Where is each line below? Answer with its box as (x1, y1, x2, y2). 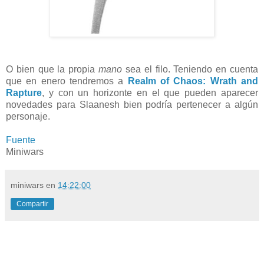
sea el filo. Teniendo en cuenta (122, 64, 259, 74)
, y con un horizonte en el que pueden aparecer (42, 87, 258, 98)
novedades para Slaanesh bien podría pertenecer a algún (6, 99, 258, 110)
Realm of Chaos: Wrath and (127, 75, 259, 86)
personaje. (6, 111, 52, 121)
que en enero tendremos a (6, 75, 128, 86)
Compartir (16, 199, 48, 208)
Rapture (6, 87, 42, 98)
